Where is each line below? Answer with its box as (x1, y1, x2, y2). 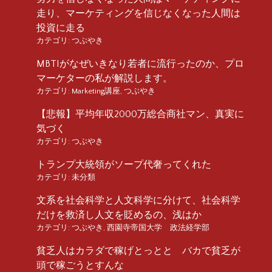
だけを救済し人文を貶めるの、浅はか (36, 209, 202, 220)
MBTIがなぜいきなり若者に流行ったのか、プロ (36, 58, 244, 69)
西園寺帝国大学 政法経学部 (107, 223, 209, 232)
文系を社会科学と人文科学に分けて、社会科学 (36, 194, 240, 206)
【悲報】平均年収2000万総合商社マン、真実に (36, 108, 244, 120)
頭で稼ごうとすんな (36, 259, 124, 271)
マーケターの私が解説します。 (36, 72, 172, 84)
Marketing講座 (72, 86, 120, 95)
